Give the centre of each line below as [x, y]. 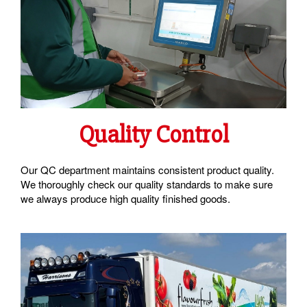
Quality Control [153, 135]
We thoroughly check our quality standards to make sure [147, 184]
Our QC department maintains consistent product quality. [147, 170]
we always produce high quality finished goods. [125, 199]
